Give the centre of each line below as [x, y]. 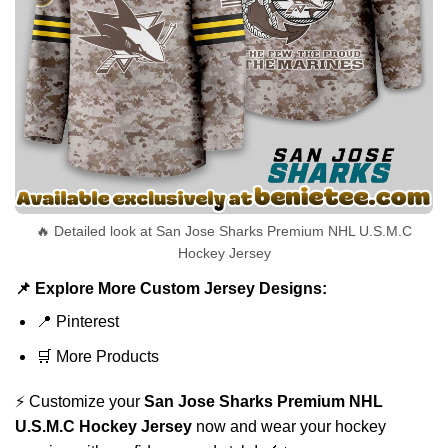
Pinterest [87, 321]
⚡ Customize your [79, 402]
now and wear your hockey [289, 427]
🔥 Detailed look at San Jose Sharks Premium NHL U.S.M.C [224, 231]
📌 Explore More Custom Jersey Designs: [171, 288]
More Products [107, 356]
